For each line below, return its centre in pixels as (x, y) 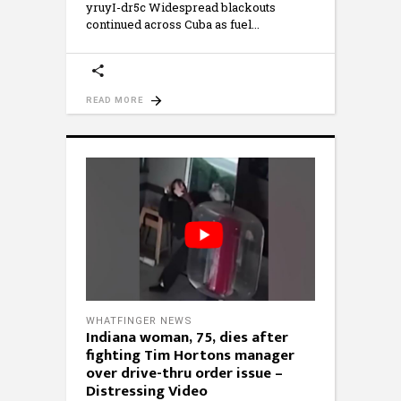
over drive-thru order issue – (184, 373)
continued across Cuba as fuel (169, 25)
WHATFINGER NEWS (139, 320)
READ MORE (115, 100)
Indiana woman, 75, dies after (187, 337)
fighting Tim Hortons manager (190, 355)
